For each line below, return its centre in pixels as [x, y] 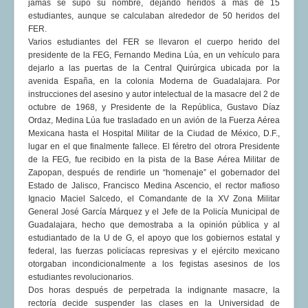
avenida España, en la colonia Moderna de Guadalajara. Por [154, 81]
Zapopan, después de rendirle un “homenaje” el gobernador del [154, 173]
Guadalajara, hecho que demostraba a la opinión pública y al [154, 225]
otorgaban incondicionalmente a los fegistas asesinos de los [154, 264]
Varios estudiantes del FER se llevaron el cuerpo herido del [154, 42]
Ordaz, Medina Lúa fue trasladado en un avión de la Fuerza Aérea [154, 121]
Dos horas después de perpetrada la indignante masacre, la [154, 290]
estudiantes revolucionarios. [81, 277]
